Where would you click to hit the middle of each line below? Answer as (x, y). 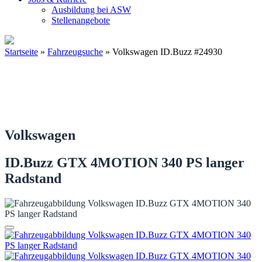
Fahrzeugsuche (75, 52)
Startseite (21, 52)
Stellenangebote (81, 20)
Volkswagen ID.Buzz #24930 (167, 52)
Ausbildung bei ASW (91, 10)
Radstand (33, 178)
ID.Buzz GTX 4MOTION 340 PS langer (125, 162)
